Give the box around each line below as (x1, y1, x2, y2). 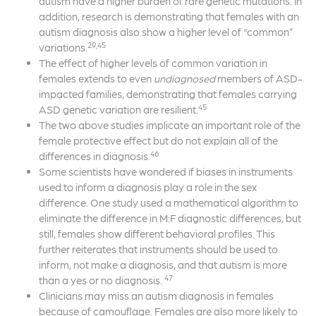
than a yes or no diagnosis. (39, 274, 164, 287)
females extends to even (39, 72, 154, 85)
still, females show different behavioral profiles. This (39, 227, 275, 241)
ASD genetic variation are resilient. (39, 103, 198, 116)
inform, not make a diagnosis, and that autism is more (39, 258, 287, 272)
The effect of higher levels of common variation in (39, 56, 267, 70)
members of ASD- (215, 72, 303, 85)
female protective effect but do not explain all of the (39, 134, 278, 147)
